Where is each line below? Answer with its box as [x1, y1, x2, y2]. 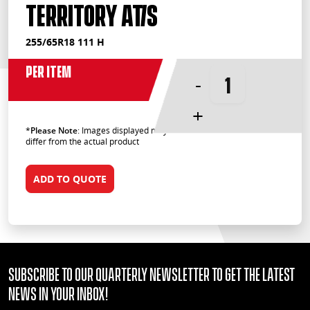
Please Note [30, 125, 77, 137]
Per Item [26, 61, 71, 80]
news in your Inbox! [8, 282, 108, 303]
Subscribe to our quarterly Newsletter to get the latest [8, 263, 295, 284]
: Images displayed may [77, 125, 167, 137]
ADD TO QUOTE [33, 172, 107, 186]
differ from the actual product [26, 136, 139, 148]
